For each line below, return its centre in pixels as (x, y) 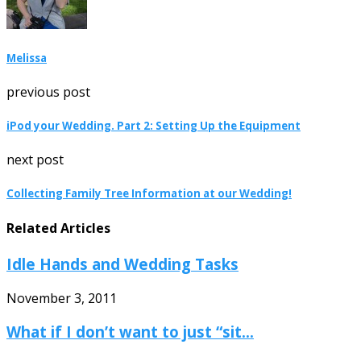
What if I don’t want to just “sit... (130, 332)
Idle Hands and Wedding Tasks (122, 263)
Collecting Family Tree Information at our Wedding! (149, 194)
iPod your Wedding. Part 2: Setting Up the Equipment (154, 126)
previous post (48, 91)
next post (35, 160)
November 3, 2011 (62, 298)
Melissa (27, 58)
